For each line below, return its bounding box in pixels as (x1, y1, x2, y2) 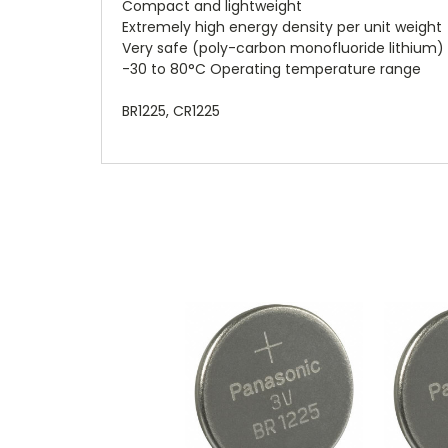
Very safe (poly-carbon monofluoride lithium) (122, 37, 444, 58)
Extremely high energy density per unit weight (122, 16, 442, 37)
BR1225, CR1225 (122, 100, 220, 121)
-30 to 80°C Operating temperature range (122, 58, 421, 79)
